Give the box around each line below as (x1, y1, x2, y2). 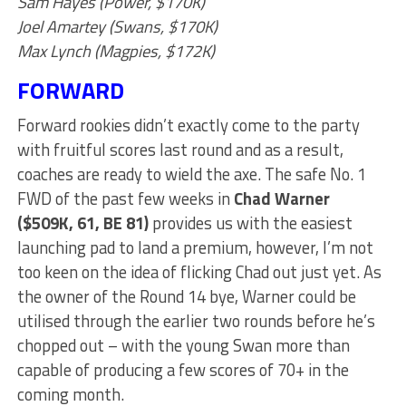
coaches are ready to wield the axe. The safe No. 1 (16, 161, 366, 188)
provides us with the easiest (148, 210, 353, 237)
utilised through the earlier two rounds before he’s (16, 308, 375, 334)
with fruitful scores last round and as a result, (16, 137, 343, 163)
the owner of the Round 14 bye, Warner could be (16, 284, 356, 310)
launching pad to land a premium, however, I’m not (16, 235, 373, 261)
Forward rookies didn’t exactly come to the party (16, 112, 360, 139)
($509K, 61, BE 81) (16, 210, 149, 237)
